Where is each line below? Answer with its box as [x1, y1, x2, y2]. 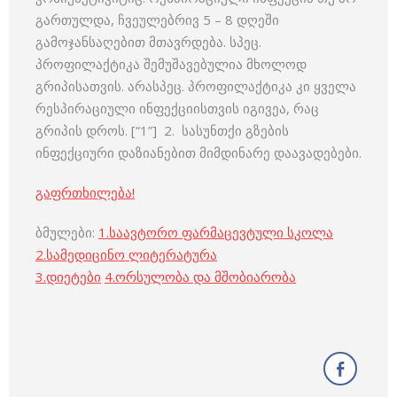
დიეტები [46, 268, 101, 285]
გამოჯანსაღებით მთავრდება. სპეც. [35, 33, 261, 51]
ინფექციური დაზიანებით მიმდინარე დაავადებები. [35, 144, 362, 161]
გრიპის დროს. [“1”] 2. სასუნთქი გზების [35, 121, 289, 139]
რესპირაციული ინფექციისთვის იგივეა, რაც [35, 99, 319, 117]
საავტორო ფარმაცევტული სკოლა [109, 223, 333, 241]
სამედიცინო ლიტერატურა [46, 245, 217, 263]
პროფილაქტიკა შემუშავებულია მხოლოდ [35, 55, 307, 73]
